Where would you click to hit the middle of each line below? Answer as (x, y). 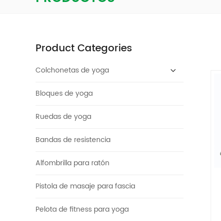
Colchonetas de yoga (72, 71)
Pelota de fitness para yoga (82, 210)
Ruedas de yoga (63, 117)
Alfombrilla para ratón (73, 163)
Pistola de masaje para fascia (85, 186)
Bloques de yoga (64, 94)
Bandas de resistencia (73, 140)
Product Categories (84, 49)
